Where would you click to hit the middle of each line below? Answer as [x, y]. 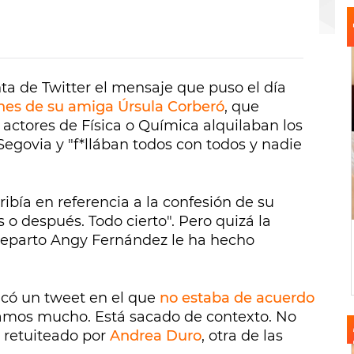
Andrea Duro [156, 336]
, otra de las [242, 336]
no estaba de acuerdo [237, 298]
